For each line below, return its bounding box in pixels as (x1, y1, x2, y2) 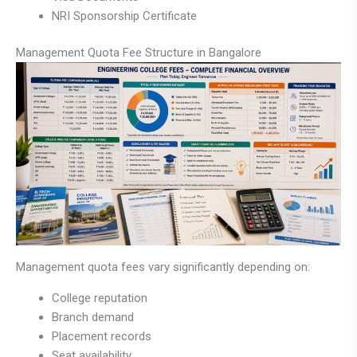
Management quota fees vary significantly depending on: (16, 259, 310, 274)
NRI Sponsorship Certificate (52, 8, 197, 23)
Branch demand (52, 309, 134, 324)
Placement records (52, 328, 151, 343)
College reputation (52, 290, 147, 305)
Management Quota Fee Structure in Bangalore (16, 45, 261, 61)
